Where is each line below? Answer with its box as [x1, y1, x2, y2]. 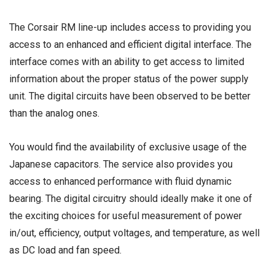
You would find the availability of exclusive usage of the [9, 141, 247, 153]
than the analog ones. [9, 107, 99, 119]
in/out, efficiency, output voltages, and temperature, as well [9, 227, 260, 239]
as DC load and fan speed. [9, 244, 122, 257]
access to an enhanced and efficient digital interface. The [9, 38, 252, 50]
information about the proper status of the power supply [9, 72, 249, 85]
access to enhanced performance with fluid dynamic [9, 176, 231, 188]
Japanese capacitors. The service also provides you [9, 158, 233, 171]
